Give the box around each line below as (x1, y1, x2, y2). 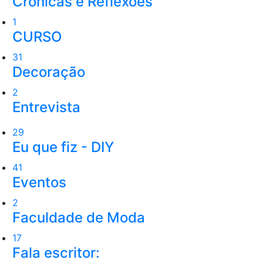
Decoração (12, 63, 85, 80)
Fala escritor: (12, 244, 100, 261)
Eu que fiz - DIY (12, 138, 114, 156)
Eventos (12, 173, 66, 191)
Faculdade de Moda (12, 208, 145, 226)
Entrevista (12, 98, 80, 116)
